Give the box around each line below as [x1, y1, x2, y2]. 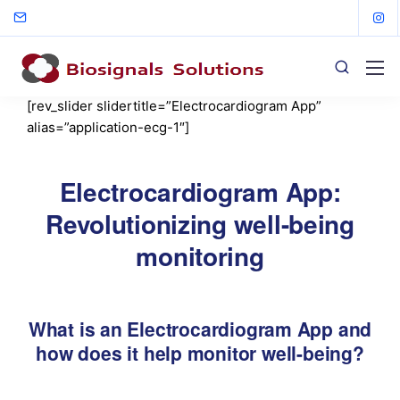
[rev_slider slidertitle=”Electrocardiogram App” [27, 97, 321, 114]
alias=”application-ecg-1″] [27, 119, 189, 136]
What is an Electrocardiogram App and [28, 314, 372, 342]
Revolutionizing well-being [46, 204, 354, 242]
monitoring [136, 237, 264, 274]
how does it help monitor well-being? [36, 338, 364, 366]
